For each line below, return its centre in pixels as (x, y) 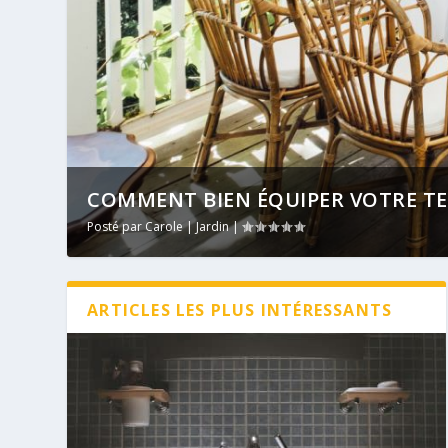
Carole (164, 227)
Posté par (116, 227)
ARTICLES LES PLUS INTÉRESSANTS (240, 310)
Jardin (213, 227)
